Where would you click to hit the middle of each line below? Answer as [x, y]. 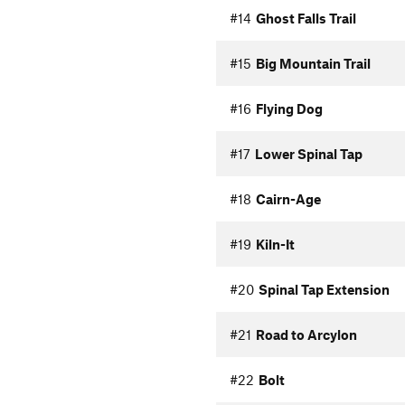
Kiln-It [275, 244]
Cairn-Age [288, 199]
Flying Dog [289, 108]
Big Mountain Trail [313, 63]
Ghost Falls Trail [306, 18]
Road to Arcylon [306, 334]
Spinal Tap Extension [324, 289]
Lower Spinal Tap [308, 154]
